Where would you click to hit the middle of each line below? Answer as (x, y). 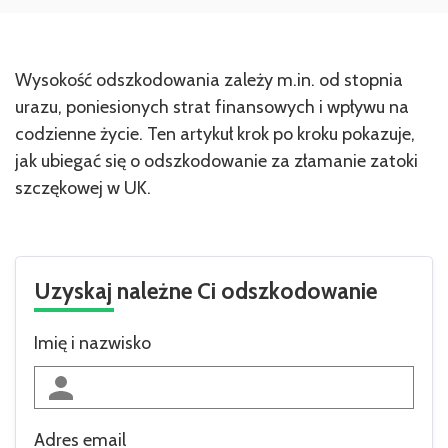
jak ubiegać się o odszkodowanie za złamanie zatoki (216, 161)
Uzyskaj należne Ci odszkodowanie (205, 291)
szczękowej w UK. (83, 188)
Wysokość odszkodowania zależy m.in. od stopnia (209, 80)
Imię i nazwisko (92, 343)
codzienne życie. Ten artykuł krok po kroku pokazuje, (215, 134)
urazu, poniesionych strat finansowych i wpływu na (212, 107)
